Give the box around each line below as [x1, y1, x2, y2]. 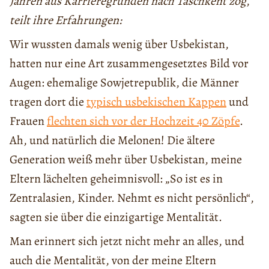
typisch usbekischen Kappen [86, 94, 226, 110]
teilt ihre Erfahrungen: [10, 12, 122, 29]
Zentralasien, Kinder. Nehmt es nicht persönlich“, [10, 190, 254, 207]
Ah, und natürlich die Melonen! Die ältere [10, 132, 215, 149]
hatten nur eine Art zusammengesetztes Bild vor [10, 55, 249, 72]
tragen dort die [10, 94, 86, 110]
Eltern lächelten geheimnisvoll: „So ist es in [10, 171, 223, 187]
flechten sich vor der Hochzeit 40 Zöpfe [47, 113, 240, 130]
